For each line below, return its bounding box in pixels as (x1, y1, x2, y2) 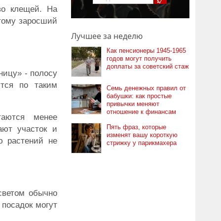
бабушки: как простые (107, 92, 172, 100)
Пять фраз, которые (107, 123, 166, 131)
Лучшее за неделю (71, 31, 143, 41)
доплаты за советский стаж (107, 63, 189, 70)
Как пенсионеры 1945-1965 (107, 47, 186, 54)
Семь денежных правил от (107, 84, 186, 92)
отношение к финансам (107, 108, 176, 115)
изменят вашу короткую (107, 131, 178, 139)
